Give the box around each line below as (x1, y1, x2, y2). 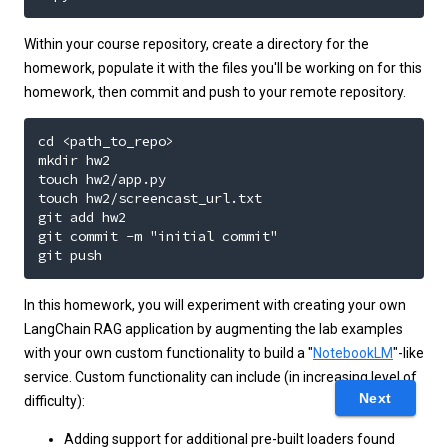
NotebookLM (313, 345, 393, 361)
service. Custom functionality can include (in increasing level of (24, 369, 417, 385)
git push (38, 246, 102, 264)
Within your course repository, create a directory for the (24, 36, 369, 52)
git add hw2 (38, 208, 126, 226)
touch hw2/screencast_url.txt (38, 189, 262, 207)
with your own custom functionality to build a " (24, 345, 313, 361)
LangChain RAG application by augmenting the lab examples (24, 321, 403, 337)
